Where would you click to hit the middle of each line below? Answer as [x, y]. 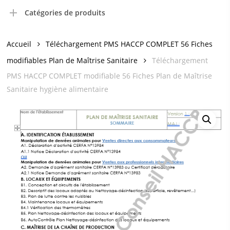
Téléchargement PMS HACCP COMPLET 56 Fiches [129, 44]
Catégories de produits [65, 13]
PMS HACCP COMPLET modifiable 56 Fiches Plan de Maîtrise [110, 76]
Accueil [19, 44]
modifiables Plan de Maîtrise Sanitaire [72, 60]
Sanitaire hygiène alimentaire [58, 89]
